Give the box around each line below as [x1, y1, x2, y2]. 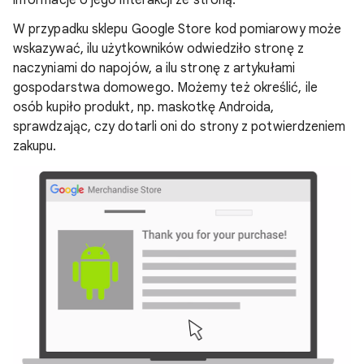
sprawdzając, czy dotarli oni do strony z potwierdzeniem [13, 119, 346, 135]
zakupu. [13, 138, 57, 154]
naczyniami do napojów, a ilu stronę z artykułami [13, 60, 295, 76]
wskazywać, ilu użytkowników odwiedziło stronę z [13, 41, 304, 57]
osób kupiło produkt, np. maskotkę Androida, [13, 99, 275, 115]
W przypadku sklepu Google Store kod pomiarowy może [13, 21, 341, 37]
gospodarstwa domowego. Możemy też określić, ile [13, 80, 318, 96]
